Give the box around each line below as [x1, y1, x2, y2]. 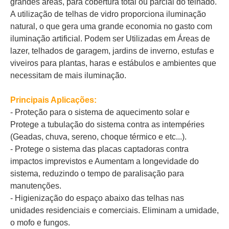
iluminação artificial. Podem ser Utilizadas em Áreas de [10, 34, 210, 43]
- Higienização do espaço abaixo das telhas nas [10, 194, 184, 202]
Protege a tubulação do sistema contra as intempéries [10, 120, 204, 129]
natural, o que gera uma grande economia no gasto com [10, 22, 212, 31]
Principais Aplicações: [10, 96, 97, 104]
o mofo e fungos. [10, 218, 70, 227]
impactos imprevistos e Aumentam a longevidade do [10, 157, 199, 166]
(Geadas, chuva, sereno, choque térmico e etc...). [10, 132, 187, 141]
